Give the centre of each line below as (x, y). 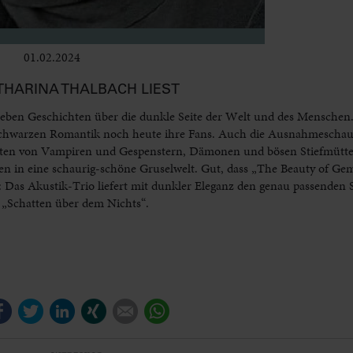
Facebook (36, 307)
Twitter (63, 307)
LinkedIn (98, 307)
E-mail (155, 307)
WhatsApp (197, 307)
